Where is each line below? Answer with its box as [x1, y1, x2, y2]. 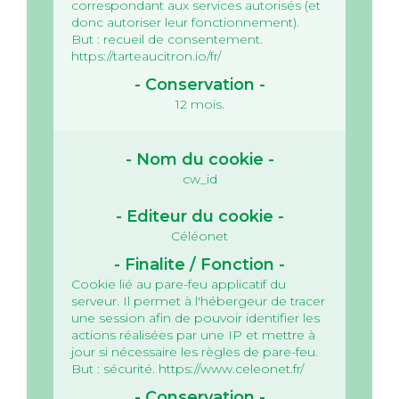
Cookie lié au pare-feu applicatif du [71, 275, 286, 292]
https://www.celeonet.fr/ [159, 360, 304, 377]
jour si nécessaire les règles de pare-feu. [71, 343, 318, 360]
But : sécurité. [71, 360, 159, 377]
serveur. [71, 292, 123, 309]
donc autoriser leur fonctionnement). [71, 13, 299, 30]
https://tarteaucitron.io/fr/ [71, 47, 221, 64]
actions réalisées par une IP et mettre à [71, 326, 315, 343]
